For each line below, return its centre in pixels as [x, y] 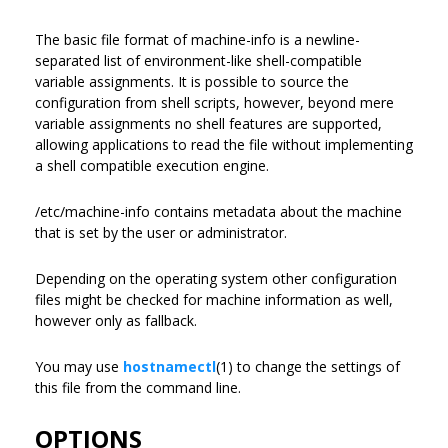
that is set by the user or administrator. [161, 232]
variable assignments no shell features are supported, [208, 123]
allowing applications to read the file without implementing [224, 144]
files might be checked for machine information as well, [214, 299]
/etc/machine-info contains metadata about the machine [218, 211]
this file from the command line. [140, 387]
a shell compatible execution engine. [152, 165]
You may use [79, 366]
